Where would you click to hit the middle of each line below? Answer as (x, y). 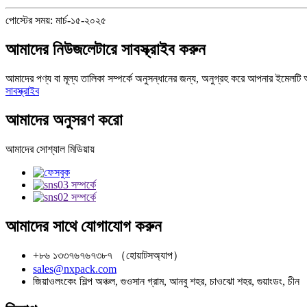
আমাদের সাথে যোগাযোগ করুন (84, 226)
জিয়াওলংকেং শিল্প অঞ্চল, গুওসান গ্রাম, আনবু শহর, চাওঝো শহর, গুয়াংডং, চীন (166, 282)
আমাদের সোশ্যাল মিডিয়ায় (50, 149)
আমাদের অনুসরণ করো (64, 120)
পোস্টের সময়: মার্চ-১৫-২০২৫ (56, 20)
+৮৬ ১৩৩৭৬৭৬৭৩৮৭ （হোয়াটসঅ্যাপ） (108, 256)
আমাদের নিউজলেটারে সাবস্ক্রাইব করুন (106, 49)
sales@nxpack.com (75, 269)
